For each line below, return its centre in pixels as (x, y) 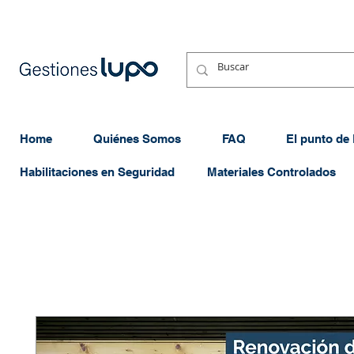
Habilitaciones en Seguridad (97, 172)
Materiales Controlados (271, 172)
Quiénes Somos (137, 139)
